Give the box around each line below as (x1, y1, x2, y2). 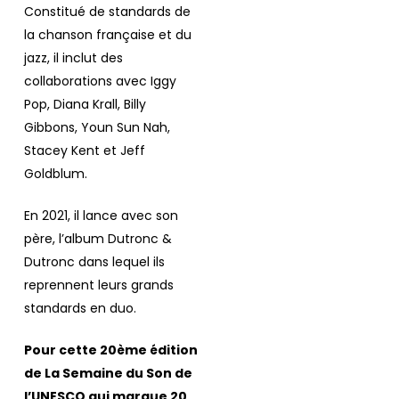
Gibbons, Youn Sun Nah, (23, 118, 170, 137)
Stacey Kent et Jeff (23, 142, 145, 160)
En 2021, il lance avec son (23, 207, 178, 225)
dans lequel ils (74, 253, 165, 272)
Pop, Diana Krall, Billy (23, 95, 146, 114)
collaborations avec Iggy (23, 72, 176, 91)
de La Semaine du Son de (23, 364, 192, 383)
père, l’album (23, 230, 108, 248)
